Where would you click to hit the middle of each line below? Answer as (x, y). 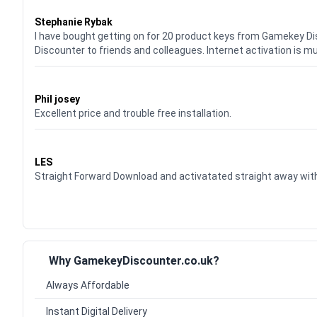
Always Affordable (88, 286)
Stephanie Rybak (74, 22)
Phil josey (57, 99)
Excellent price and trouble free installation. (133, 114)
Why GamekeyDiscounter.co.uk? (134, 261)
